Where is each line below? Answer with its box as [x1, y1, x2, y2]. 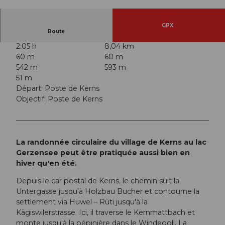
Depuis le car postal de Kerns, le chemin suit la [16, 176, 179, 186]
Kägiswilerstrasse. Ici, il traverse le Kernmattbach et [16, 208, 195, 217]
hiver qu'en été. [16, 159, 79, 168]
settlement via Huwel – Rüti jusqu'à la [16, 197, 148, 207]
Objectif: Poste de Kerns [16, 94, 102, 104]
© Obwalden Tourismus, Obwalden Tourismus [19, 2, 104, 7]
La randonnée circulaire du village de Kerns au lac [16, 138, 206, 147]
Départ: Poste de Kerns [16, 84, 99, 93]
